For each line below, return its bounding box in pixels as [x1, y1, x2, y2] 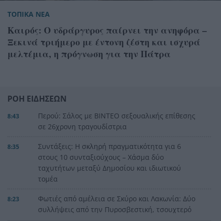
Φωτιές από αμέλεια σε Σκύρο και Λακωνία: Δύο [37, 194, 195, 204]
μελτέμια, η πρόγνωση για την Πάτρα [7, 47, 171, 61]
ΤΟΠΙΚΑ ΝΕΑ [7, 9, 50, 19]
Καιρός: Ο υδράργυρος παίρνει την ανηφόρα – [7, 24, 207, 37]
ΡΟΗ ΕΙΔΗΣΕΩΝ [7, 93, 67, 105]
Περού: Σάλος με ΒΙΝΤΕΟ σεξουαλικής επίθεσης [37, 111, 195, 121]
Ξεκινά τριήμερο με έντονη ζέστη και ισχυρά [7, 36, 200, 49]
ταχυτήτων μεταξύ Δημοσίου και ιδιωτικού [37, 163, 181, 173]
